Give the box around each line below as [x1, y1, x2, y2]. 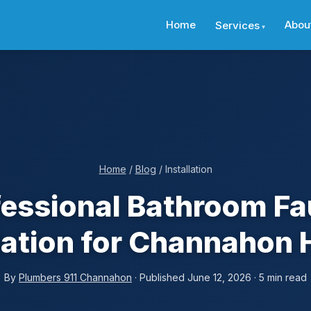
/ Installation [155, 163, 212, 175]
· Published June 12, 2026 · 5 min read [132, 271, 307, 283]
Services [215, 18, 260, 32]
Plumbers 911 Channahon [19, 271, 132, 283]
